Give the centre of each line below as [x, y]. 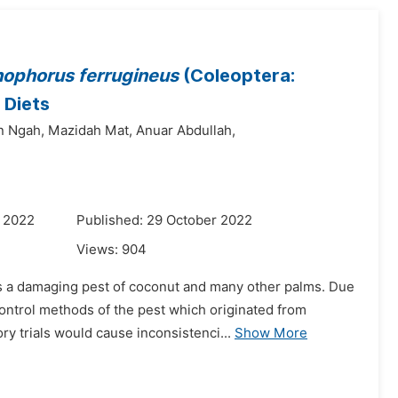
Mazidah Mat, [90, 131]
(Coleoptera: [237, 76]
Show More [271, 333]
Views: [99, 250]
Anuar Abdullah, [186, 131]
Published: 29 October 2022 [164, 220]
